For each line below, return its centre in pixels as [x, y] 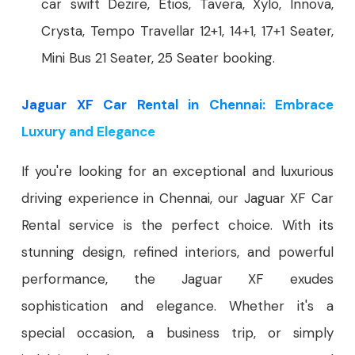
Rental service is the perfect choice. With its [177, 225]
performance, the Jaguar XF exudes [177, 279]
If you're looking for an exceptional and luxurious [177, 171]
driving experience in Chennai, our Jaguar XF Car [177, 198]
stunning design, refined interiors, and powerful [177, 252]
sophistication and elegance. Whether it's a [177, 305]
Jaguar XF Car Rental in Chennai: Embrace [177, 104]
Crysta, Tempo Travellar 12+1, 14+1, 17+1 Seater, [187, 31]
